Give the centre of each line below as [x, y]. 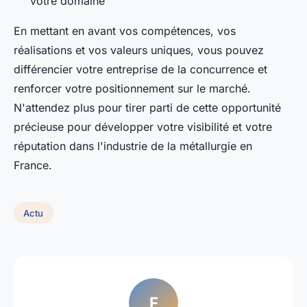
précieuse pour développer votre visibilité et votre [143, 126]
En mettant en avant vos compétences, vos [125, 30]
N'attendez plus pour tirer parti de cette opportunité [147, 107]
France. [33, 165]
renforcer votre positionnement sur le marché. [132, 88]
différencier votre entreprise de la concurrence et [140, 69]
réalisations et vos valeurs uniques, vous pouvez [139, 50]
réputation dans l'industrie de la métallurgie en [133, 146]
